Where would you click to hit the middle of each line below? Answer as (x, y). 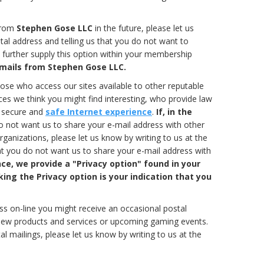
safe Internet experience (99, 111)
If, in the (174, 111)
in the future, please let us (143, 28)
